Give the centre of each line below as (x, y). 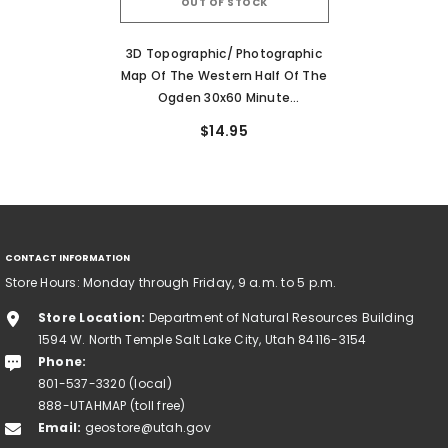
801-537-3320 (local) (105, 383)
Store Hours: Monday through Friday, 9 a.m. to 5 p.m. (171, 282)
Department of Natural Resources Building (280, 317)
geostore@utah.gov (146, 427)
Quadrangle (224, 119)
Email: (60, 427)
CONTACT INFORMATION (67, 257)
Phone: (62, 361)
